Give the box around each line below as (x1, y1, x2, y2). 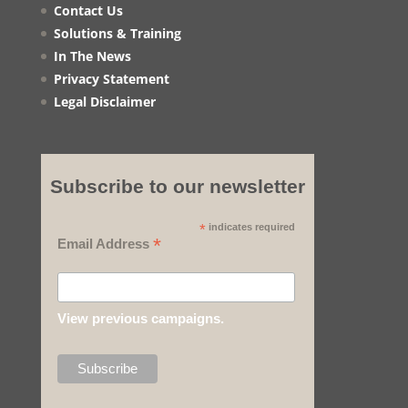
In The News (53, 47, 131, 66)
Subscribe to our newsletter (49, 176, 305, 198)
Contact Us (53, 2, 123, 20)
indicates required (205, 221, 295, 233)
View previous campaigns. (57, 311, 225, 327)
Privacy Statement (53, 70, 169, 88)
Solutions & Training (53, 25, 181, 43)
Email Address (57, 236, 154, 252)
